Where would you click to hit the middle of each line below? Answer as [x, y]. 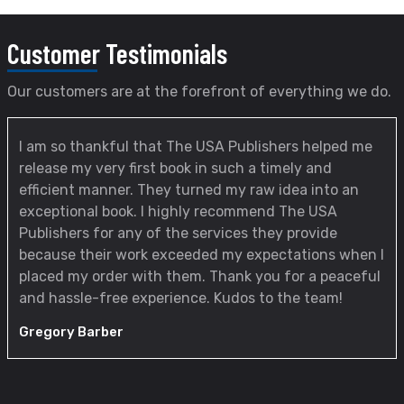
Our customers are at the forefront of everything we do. [199, 91]
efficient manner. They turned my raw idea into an [189, 189]
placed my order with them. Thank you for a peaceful [200, 276]
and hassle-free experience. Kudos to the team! [181, 298]
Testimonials [166, 53]
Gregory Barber [71, 331]
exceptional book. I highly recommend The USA [178, 211]
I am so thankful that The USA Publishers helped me [196, 146]
